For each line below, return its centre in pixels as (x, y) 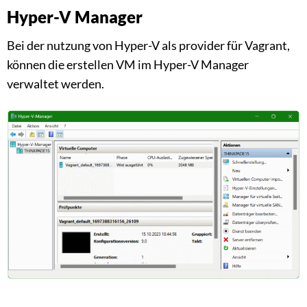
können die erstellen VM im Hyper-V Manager (128, 65)
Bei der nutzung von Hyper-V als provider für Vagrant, (148, 46)
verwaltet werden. (56, 84)
